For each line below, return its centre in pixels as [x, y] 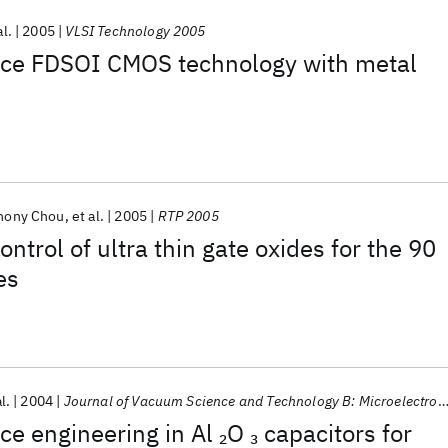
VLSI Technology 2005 [135, 31]
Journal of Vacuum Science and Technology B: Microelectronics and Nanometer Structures [250, 401]
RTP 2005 [188, 216]
